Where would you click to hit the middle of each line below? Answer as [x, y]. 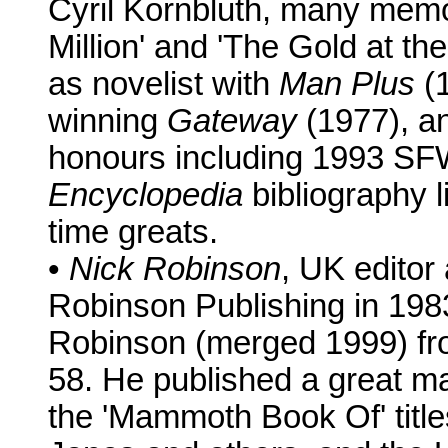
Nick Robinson [175, 269]
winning [107, 121]
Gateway [232, 121]
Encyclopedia [145, 195]
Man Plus [347, 84]
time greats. [133, 232]
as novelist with [163, 84]
